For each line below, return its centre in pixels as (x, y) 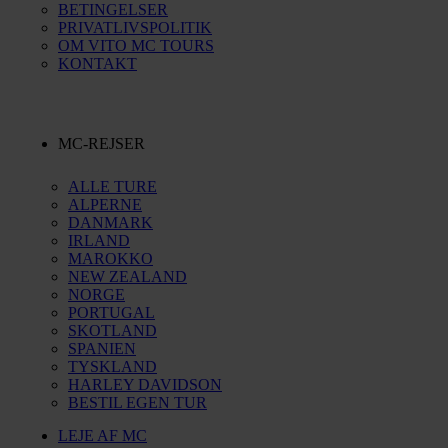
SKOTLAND (112, 330)
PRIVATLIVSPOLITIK (135, 27)
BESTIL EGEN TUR (137, 402)
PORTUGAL (111, 312)
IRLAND (99, 240)
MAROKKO (110, 258)
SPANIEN (102, 348)
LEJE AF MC (102, 435)
